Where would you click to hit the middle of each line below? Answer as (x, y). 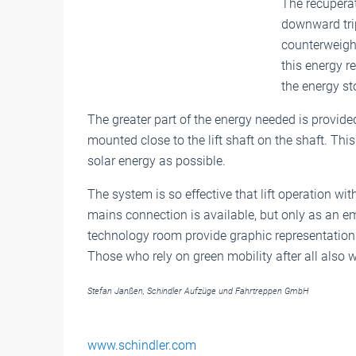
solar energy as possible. (157, 161)
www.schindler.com (142, 345)
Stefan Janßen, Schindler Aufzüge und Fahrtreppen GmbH (198, 291)
